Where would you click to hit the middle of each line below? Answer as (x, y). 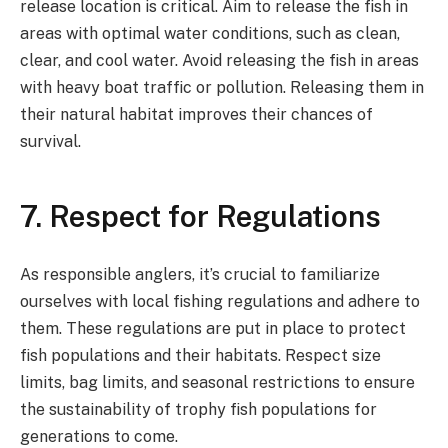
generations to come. (99, 436)
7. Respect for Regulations (200, 216)
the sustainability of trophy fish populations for (198, 409)
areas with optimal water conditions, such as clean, (210, 33)
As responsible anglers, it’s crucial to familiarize (200, 274)
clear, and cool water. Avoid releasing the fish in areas (219, 60)
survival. (50, 141)
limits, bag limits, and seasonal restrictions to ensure (217, 382)
